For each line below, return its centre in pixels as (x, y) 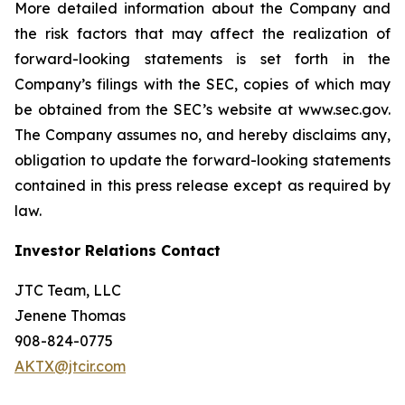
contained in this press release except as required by (202, 185)
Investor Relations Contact (118, 250)
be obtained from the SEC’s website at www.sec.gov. (202, 109)
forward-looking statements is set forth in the (202, 59)
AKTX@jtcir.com (70, 366)
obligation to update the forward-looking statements (202, 160)
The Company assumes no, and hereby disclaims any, (202, 135)
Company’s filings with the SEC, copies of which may (202, 84)
